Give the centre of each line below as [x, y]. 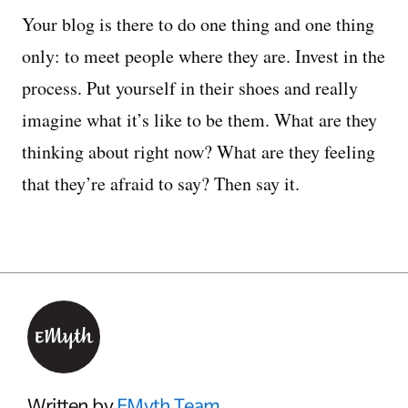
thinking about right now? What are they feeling [199, 152]
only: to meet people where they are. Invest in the [204, 56]
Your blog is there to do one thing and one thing [198, 24]
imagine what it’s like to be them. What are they [199, 120]
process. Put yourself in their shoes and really [190, 88]
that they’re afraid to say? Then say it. [161, 184]
